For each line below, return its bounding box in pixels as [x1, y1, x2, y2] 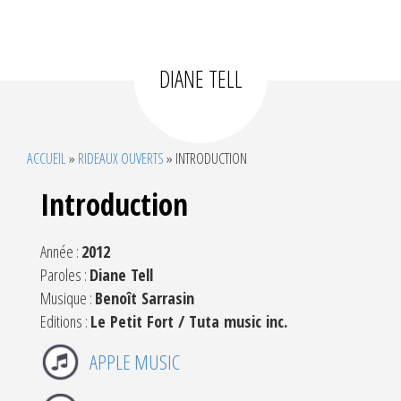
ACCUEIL [27, 148, 66, 168]
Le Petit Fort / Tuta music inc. [90, 311, 287, 332]
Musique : [40, 287, 95, 309]
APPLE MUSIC [90, 348, 180, 377]
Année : [40, 241, 81, 262]
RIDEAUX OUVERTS [78, 148, 164, 168]
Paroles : [40, 264, 90, 286]
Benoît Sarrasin [95, 287, 194, 309]
